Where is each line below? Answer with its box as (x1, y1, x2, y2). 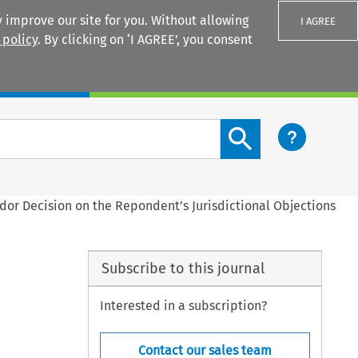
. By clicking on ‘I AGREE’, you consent (38, 32, 253, 47)
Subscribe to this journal (101, 259, 265, 277)
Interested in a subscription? (100, 298, 268, 314)
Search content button (220, 120, 351, 136)
